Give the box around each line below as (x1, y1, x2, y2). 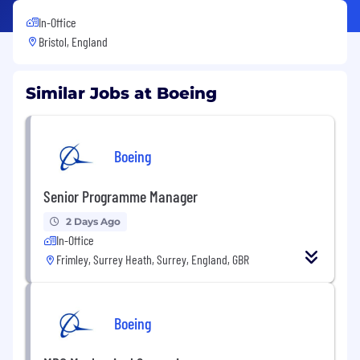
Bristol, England (39, 33, 108, 49)
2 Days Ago (66, 215, 121, 227)
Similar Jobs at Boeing (26, 83, 217, 103)
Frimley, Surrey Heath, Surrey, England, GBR (56, 251, 249, 267)
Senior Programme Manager (43, 186, 198, 206)
